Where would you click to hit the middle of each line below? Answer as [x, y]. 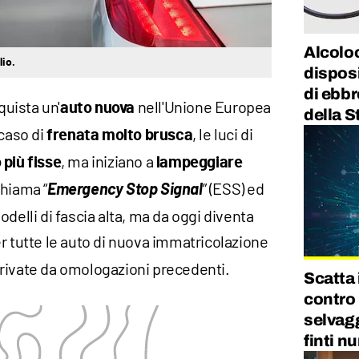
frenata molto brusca [118, 136]
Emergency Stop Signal [125, 189]
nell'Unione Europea [203, 107]
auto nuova [97, 109]
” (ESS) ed [233, 189]
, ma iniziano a [109, 161]
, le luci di [223, 134]
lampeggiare [199, 163]
